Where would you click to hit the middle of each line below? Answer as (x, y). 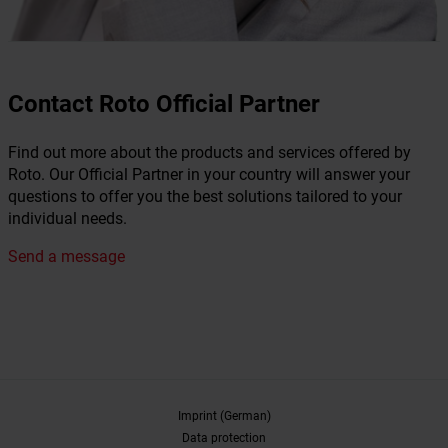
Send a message (66, 257)
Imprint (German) (224, 416)
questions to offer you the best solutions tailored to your (205, 197)
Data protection (224, 438)
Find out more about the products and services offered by (209, 153)
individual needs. (67, 219)
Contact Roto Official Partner (164, 104)
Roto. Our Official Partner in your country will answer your (209, 175)
